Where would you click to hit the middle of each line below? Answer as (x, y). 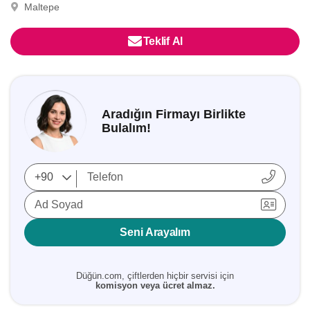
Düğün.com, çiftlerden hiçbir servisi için (155, 276)
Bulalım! (126, 128)
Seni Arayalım (155, 232)
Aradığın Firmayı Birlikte (174, 114)
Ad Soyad (59, 204)
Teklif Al (163, 41)
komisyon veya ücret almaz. (155, 285)
